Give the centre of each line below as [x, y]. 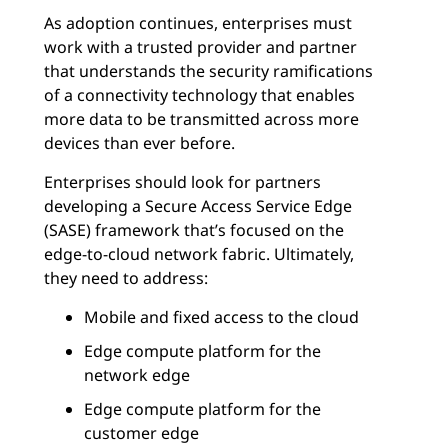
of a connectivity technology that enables [199, 95]
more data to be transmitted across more [201, 119]
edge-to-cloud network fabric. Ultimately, [199, 254]
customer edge [141, 433]
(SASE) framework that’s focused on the [194, 230]
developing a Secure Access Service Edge [198, 206]
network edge [137, 375]
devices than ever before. [139, 143]
